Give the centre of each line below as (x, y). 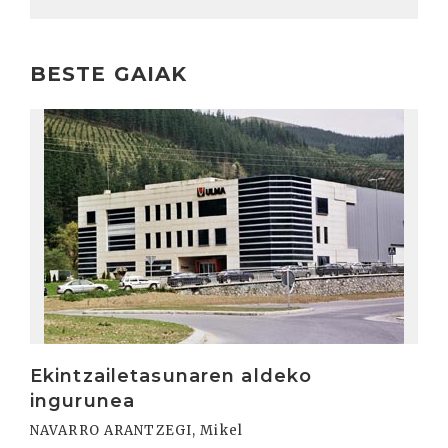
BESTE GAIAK (109, 73)
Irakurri (61, 119)
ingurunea (83, 400)
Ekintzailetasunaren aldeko (171, 375)
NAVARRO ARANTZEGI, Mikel (136, 430)
